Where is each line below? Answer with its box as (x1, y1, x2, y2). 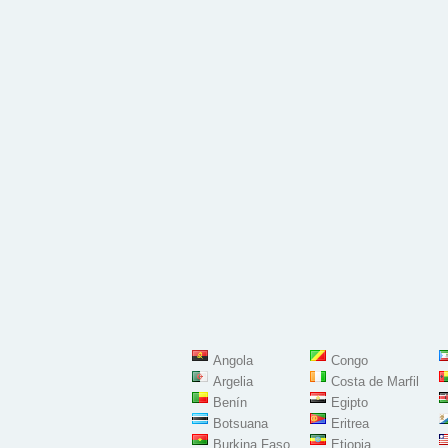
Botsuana (213, 416, 268, 431)
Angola (213, 353, 253, 368)
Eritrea (331, 416, 369, 431)
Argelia (213, 374, 253, 389)
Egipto (331, 395, 368, 410)
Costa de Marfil (331, 374, 419, 389)
